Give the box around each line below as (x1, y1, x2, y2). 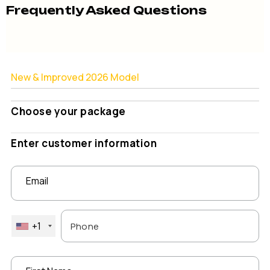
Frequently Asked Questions (6, 3, 207, 18)
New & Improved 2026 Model (11, 71, 139, 84)
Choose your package (11, 104, 126, 119)
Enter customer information (11, 136, 157, 151)
